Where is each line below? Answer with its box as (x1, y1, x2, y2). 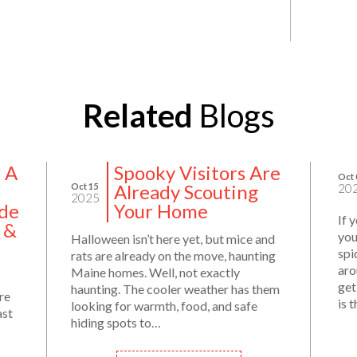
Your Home (114, 198, 208, 222)
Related (82, 96, 193, 135)
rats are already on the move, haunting (71, 247, 276, 263)
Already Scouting (114, 179, 258, 203)
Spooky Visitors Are (114, 160, 280, 184)
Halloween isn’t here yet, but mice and (71, 230, 275, 246)
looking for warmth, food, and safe (71, 297, 257, 313)
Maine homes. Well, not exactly (71, 264, 240, 280)
